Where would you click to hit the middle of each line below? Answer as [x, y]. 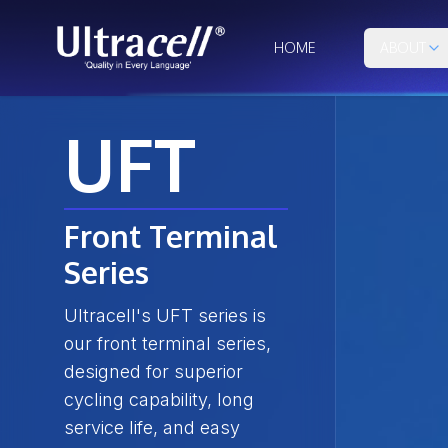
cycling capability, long [159, 399]
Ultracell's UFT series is [165, 315]
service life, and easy [152, 427]
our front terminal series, [167, 343]
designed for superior [153, 371]
